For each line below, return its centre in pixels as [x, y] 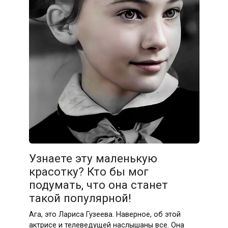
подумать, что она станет [98, 185]
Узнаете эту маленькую [93, 159]
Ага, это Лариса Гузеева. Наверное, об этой [105, 215]
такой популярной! [80, 198]
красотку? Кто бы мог [89, 172]
